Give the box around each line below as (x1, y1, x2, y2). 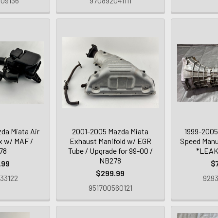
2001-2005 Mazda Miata (72, 127, 149, 136)
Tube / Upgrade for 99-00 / (68, 146, 153, 156)
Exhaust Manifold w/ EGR (69, 136, 151, 146)
